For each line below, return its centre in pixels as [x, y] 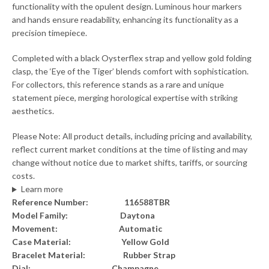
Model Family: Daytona [83, 216]
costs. [23, 176]
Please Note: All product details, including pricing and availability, [132, 136]
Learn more [42, 189]
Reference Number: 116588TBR [91, 202]
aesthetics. [33, 111]
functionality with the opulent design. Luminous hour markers [127, 7]
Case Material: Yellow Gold [91, 242]
